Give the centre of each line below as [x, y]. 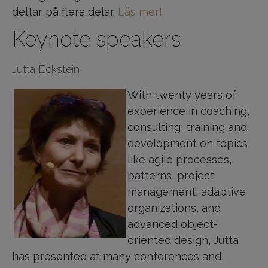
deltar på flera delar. [65, 12]
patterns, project [170, 176]
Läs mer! [140, 12]
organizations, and [174, 208]
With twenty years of [182, 95]
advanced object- [172, 224]
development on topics [187, 143]
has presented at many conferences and [117, 256]
